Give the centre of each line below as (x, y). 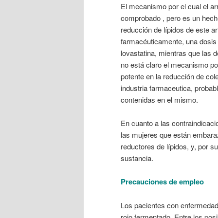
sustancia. (137, 158)
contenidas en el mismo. (159, 99)
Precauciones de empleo (162, 182)
